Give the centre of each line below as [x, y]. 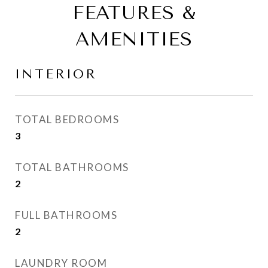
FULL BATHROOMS [66, 215]
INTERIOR [56, 74]
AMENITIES [134, 39]
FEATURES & [134, 13]
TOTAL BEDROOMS [67, 119]
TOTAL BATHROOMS [72, 167]
